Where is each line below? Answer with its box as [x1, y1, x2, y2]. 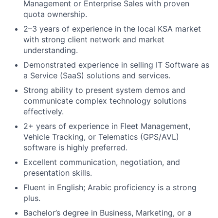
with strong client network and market [23, 35, 164, 45]
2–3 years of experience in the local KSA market [23, 24, 201, 34]
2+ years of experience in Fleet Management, [23, 121, 190, 131]
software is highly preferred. [23, 143, 127, 153]
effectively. [23, 107, 64, 117]
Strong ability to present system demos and [23, 85, 185, 95]
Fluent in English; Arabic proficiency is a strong [23, 182, 197, 193]
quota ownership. [23, 9, 87, 19]
